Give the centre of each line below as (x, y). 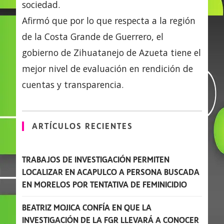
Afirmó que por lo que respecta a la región (109, 20)
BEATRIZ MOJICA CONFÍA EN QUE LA (87, 207)
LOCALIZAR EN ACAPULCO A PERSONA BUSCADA (111, 172)
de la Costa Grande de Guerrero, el (93, 36)
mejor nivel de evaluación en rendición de (107, 68)
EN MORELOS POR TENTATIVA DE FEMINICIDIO (104, 184)
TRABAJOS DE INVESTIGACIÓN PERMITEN (96, 159)
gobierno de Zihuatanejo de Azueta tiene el (111, 52)
